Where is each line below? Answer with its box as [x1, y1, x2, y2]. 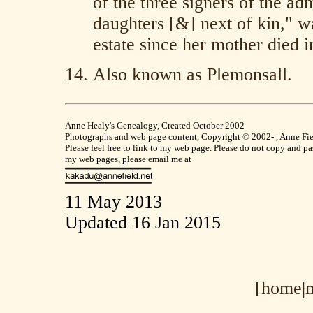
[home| [254, 278, 305, 298]
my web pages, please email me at [65, 154, 191, 164]
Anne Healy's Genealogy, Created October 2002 [65, 120, 245, 131]
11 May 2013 [65, 191, 162, 212]
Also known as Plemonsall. [93, 64, 292, 85]
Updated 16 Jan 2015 [65, 212, 221, 233]
